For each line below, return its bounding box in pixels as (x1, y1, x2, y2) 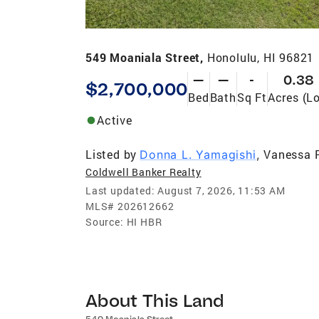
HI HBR (126, 214, 162, 229)
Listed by (85, 146, 137, 162)
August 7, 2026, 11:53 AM (157, 183, 286, 197)
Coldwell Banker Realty (85, 164, 202, 179)
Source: (85, 214, 124, 229)
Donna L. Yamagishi (140, 147, 256, 162)
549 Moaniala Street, (85, 49, 207, 65)
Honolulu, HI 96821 (206, 49, 315, 65)
